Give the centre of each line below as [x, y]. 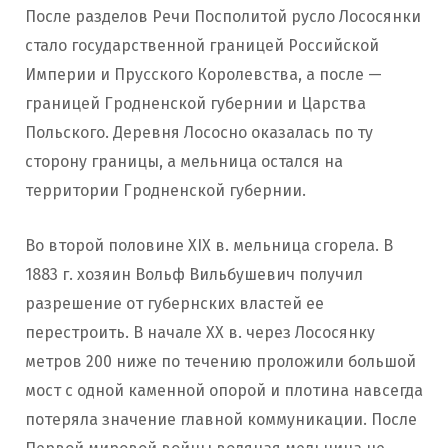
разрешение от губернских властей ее [174, 303]
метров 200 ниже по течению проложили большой [220, 361]
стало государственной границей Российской [202, 45]
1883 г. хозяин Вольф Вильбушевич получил [194, 274]
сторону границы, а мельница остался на [184, 161]
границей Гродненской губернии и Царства [195, 103]
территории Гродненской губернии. [165, 190]
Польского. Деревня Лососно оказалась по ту [199, 132]
